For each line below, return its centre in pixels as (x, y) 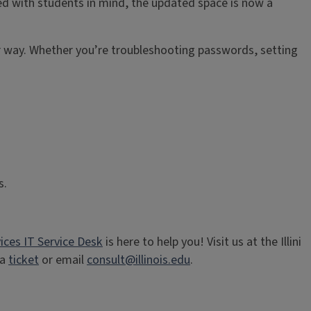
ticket (24, 260)
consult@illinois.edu (138, 260)
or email (63, 260)
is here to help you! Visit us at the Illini (202, 242)
